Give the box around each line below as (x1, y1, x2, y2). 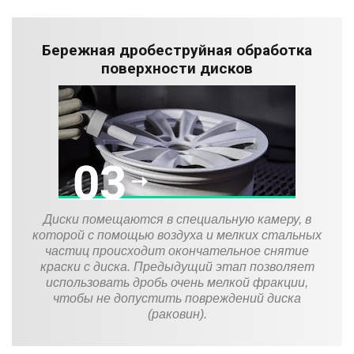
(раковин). (147, 307, 207, 321)
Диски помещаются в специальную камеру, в (43, 212, 311, 226)
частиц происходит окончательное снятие (45, 243, 309, 258)
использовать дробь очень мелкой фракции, (46, 275, 308, 289)
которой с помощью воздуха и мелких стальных (32, 228, 322, 242)
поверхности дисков (101, 58, 253, 77)
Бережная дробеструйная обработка (42, 40, 312, 59)
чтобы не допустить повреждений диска (53, 291, 301, 305)
